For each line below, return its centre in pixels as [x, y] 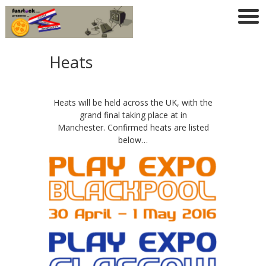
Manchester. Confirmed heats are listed [133, 127]
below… [133, 140]
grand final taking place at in [133, 115]
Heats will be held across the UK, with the [133, 102]
